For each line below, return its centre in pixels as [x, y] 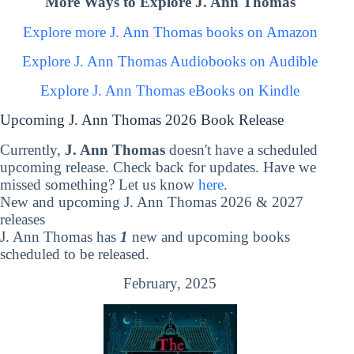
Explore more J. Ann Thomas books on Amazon [170, 32]
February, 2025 [170, 284]
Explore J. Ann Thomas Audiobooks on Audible [170, 61]
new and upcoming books [209, 236]
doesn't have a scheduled [241, 149]
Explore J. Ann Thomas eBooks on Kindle [170, 91]
